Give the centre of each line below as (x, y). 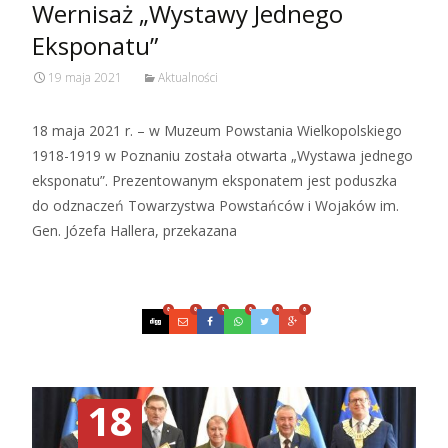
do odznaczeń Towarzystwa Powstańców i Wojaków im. (215, 205)
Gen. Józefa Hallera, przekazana (134, 230)
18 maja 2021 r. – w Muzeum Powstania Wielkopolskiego (217, 130)
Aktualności (188, 77)
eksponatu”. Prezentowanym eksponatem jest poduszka (214, 180)
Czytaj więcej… (85, 267)
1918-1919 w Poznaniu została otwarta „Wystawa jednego (222, 155)
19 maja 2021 (85, 77)
